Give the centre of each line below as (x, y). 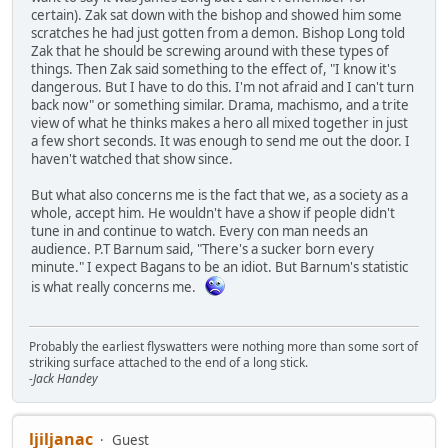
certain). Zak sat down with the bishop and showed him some (216, 15)
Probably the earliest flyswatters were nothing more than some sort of (223, 346)
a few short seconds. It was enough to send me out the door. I (220, 141)
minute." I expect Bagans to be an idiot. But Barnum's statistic (219, 267)
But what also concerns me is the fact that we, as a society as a (219, 195)
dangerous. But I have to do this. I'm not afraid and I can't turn (222, 87)
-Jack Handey (63, 378)
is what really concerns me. (118, 287)
